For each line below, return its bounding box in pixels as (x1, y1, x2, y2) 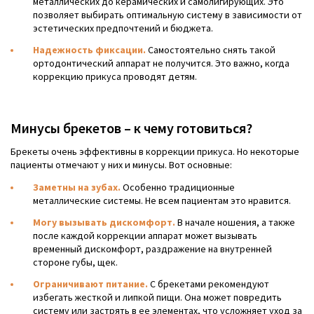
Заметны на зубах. (33, 181, 121, 194)
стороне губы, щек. (33, 256, 118, 269)
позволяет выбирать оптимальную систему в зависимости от (33, 8, 302, 22)
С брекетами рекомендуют (148, 278, 269, 291)
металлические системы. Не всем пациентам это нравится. (33, 194, 291, 207)
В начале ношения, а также (175, 216, 295, 229)
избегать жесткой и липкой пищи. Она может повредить (33, 291, 282, 304)
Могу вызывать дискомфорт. (33, 216, 175, 229)
